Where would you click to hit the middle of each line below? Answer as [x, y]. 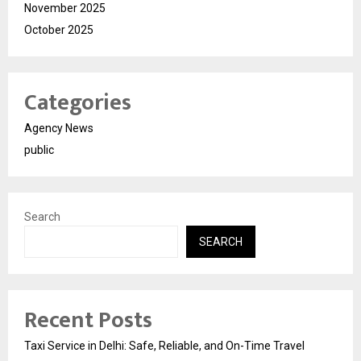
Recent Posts [88, 321]
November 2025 [65, 8]
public [39, 150]
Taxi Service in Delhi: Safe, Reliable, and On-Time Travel [164, 346]
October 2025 [59, 30]
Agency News [59, 129]
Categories [78, 103]
